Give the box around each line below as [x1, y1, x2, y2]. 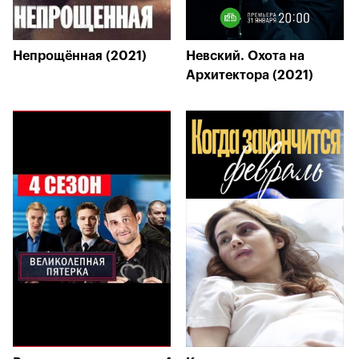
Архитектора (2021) [186, 69, 313, 82]
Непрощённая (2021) [13, 50, 147, 63]
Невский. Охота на [186, 50, 305, 63]
